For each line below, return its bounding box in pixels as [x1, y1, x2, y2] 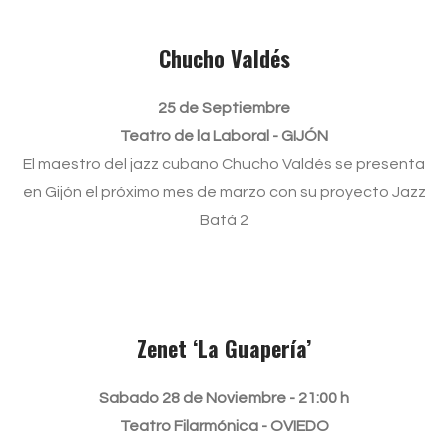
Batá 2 [199, 212, 249, 228]
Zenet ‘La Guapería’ [137, 332, 311, 364]
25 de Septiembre [158, 100, 290, 116]
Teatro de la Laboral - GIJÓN [120, 128, 328, 144]
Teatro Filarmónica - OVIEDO [119, 418, 329, 434]
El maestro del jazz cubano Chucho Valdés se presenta [23, 156, 425, 172]
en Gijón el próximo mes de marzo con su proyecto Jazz [22, 184, 426, 200]
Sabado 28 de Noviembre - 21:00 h [99, 390, 349, 406]
